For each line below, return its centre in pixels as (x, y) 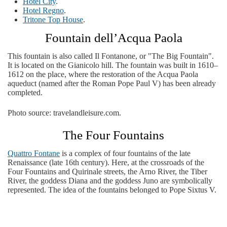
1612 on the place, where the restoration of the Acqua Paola (103, 74)
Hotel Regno (43, 10)
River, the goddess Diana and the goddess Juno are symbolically (110, 181)
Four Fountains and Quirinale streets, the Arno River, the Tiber (107, 172)
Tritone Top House (53, 20)
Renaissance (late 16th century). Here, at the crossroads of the (106, 162)
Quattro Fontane (34, 153)
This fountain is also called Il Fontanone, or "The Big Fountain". (111, 56)
